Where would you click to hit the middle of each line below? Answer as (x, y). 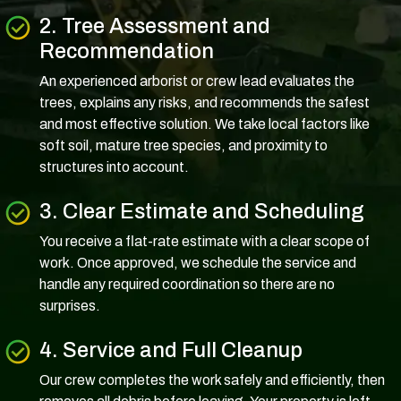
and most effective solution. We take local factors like (205, 124)
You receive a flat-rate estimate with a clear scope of (205, 241)
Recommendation (127, 51)
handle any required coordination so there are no (187, 284)
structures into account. (114, 166)
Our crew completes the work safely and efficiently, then (212, 380)
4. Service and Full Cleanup (171, 350)
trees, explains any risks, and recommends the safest (205, 102)
